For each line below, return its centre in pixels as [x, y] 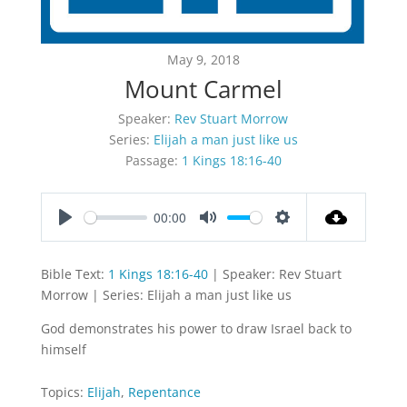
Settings [306, 236]
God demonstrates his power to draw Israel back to [196, 329]
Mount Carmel [203, 89]
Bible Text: [74, 274]
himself [63, 350]
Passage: [151, 161]
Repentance [164, 392]
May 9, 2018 [203, 60]
